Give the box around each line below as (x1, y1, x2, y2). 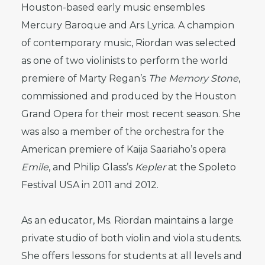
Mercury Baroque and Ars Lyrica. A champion (21, 20, 234, 31)
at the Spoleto (166, 161, 236, 173)
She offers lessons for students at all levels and (21, 250, 242, 261)
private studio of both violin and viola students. (21, 232, 241, 244)
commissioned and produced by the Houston (21, 91, 236, 102)
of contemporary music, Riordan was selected (21, 37, 236, 49)
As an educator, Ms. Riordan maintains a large (21, 215, 234, 226)
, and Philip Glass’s (49, 161, 135, 173)
